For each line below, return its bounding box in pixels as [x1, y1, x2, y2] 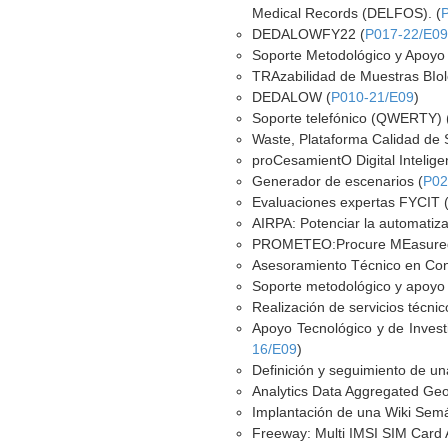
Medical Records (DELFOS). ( [252, 5, 442, 21]
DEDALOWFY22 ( [252, 26, 366, 42]
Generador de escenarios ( [252, 173, 424, 189]
